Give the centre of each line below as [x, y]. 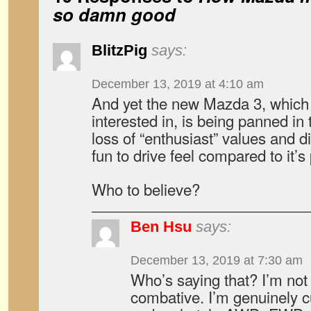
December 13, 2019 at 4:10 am [178, 84]
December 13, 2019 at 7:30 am [217, 260]
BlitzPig [119, 50]
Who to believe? [146, 189]
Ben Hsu [161, 227]
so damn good [114, 14]
